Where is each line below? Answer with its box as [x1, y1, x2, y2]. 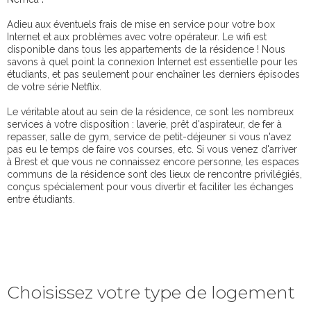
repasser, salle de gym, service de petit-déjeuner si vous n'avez [7, 131, 292, 143]
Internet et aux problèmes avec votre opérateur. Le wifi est [7, 31, 267, 43]
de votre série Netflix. [7, 81, 101, 93]
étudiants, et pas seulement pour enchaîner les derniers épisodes [7, 69, 300, 81]
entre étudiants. [7, 194, 75, 205]
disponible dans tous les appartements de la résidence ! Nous [7, 44, 285, 56]
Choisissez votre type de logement [7, 282, 295, 303]
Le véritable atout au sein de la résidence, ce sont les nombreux [7, 106, 294, 118]
